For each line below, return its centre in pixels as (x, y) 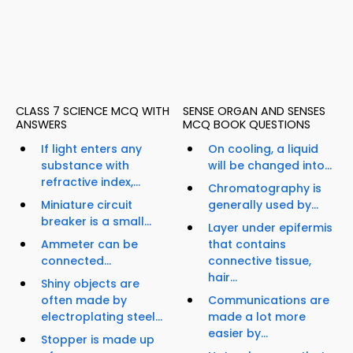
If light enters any (91, 149)
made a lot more (257, 317)
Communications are (269, 301)
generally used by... (263, 205)
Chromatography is (265, 189)
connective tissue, (260, 261)
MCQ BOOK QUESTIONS (247, 125)
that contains (247, 245)
